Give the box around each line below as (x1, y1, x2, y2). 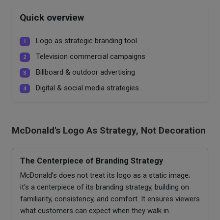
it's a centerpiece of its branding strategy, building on (20, 182, 189, 192)
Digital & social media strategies (33, 83, 139, 92)
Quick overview (20, 11, 84, 23)
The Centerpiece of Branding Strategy (20, 156, 163, 165)
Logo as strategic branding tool (33, 36, 137, 45)
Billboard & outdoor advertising (33, 67, 135, 77)
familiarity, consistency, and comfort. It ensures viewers (20, 194, 200, 203)
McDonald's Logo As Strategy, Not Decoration (12, 124, 206, 136)
